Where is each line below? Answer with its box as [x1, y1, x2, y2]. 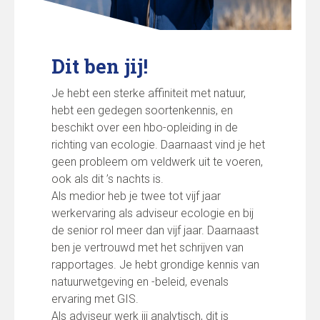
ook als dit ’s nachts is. [51, 171, 164, 186]
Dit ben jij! [51, 53, 148, 79]
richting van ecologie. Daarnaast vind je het [51, 137, 265, 151]
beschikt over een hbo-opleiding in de [51, 120, 238, 134]
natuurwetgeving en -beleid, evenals [51, 274, 229, 289]
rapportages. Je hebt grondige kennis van [51, 257, 259, 271]
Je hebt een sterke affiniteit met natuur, [51, 86, 246, 100]
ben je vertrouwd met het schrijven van [51, 240, 244, 254]
